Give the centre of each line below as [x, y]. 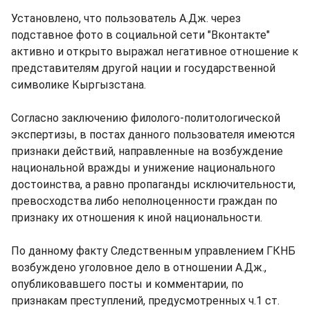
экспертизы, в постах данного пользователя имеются [153, 135]
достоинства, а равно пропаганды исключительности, [153, 184]
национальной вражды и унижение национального [143, 168]
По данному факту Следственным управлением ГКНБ [153, 251]
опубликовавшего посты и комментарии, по [127, 284]
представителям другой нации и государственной [143, 68]
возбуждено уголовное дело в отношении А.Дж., [139, 267]
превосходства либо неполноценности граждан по [144, 201]
